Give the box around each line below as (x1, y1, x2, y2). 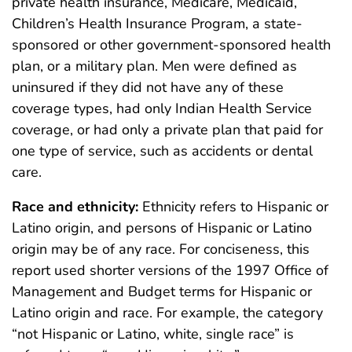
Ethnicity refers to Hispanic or (138, 197, 328, 217)
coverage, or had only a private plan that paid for (12, 120, 323, 140)
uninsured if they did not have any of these (12, 78, 284, 97)
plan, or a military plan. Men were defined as (12, 57, 297, 76)
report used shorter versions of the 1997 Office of (12, 261, 328, 280)
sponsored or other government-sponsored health (12, 35, 331, 55)
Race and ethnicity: (12, 197, 138, 217)
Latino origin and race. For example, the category (12, 303, 323, 323)
